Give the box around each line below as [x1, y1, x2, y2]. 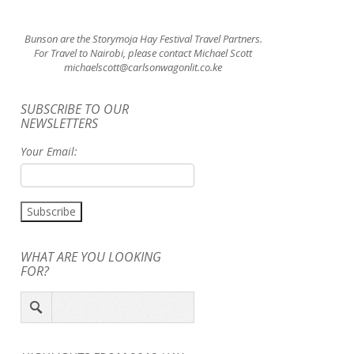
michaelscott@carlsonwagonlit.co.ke [64, 60, 222, 75]
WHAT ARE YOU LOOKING [21, 248, 161, 266]
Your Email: [21, 144, 77, 160]
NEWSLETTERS [21, 115, 98, 133]
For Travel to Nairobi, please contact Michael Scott [34, 46, 252, 61]
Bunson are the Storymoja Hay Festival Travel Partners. [24, 32, 262, 47]
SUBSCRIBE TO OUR [21, 100, 129, 119]
